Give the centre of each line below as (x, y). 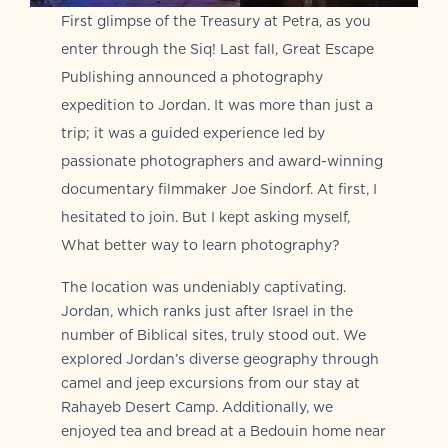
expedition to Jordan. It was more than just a (217, 105)
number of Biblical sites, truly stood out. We (214, 335)
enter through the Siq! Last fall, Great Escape (218, 49)
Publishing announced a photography (192, 77)
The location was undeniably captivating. (204, 287)
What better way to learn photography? (201, 245)
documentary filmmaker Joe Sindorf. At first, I (219, 189)
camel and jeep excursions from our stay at (211, 383)
